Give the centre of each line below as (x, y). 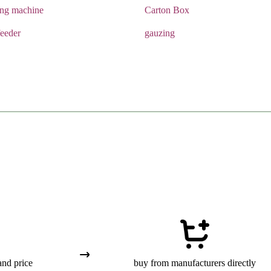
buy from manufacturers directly (195, 263)
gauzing (160, 33)
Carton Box (167, 10)
